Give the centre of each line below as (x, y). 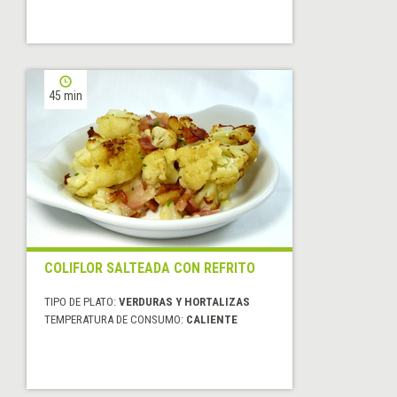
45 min (66, 95)
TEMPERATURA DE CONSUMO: (115, 319)
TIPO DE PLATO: (82, 301)
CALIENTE (212, 319)
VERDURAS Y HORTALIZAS (184, 301)
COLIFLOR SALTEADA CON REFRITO (150, 268)
